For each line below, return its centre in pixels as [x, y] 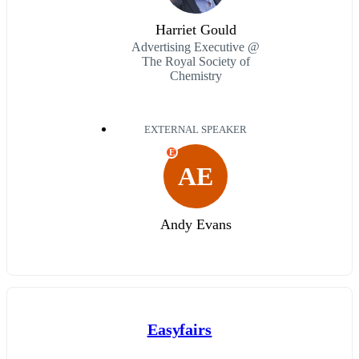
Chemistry [196, 75]
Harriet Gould [196, 29]
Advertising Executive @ [196, 46]
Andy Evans [196, 224]
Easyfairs [179, 330]
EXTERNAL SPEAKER [196, 129]
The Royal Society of [196, 61]
